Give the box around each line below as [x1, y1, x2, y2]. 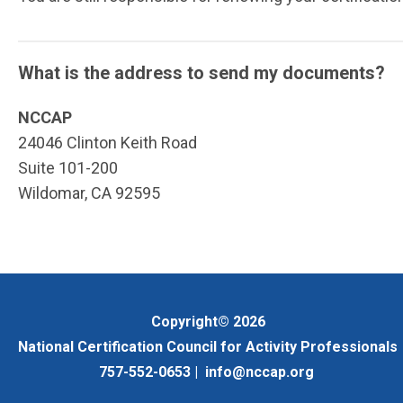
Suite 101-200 [18, 158, 118, 178]
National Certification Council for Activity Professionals [18, 338, 398, 355]
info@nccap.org [204, 363, 314, 381]
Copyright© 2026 [150, 313, 265, 330]
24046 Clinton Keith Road [18, 133, 201, 153]
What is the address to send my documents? [18, 62, 385, 85]
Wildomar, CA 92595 [18, 184, 160, 203]
